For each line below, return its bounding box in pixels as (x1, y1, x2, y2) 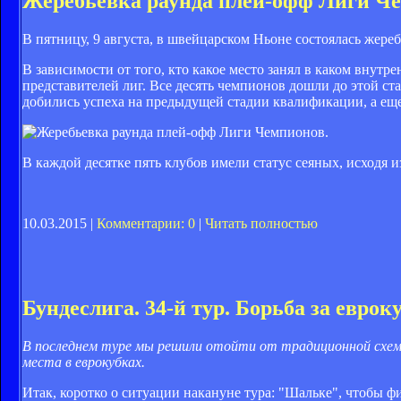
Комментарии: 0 (97, 215, 195, 231)
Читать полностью (205, 215, 318, 231)
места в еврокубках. (22, 354, 145, 370)
